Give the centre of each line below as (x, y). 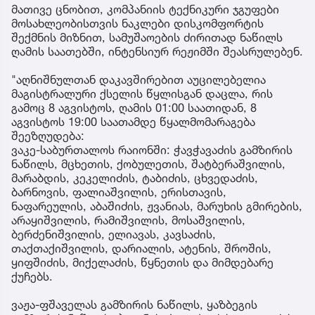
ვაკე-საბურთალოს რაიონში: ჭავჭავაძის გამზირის (152, 150)
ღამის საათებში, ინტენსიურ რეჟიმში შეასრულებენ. (157, 52)
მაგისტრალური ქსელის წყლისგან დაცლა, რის (142, 94)
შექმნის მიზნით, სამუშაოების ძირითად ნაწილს (147, 38)
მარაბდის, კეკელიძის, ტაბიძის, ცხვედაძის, (135, 178)
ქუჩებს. (32, 277)
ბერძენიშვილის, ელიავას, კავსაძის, (114, 234)
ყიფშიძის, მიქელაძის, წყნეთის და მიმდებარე (142, 263)
